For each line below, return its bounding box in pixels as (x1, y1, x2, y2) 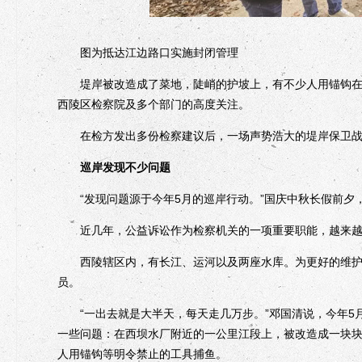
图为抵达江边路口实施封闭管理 (57, 45, 238, 59)
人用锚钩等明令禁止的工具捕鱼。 (57, 347, 227, 360)
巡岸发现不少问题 (57, 160, 170, 174)
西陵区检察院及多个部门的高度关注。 (57, 97, 250, 111)
